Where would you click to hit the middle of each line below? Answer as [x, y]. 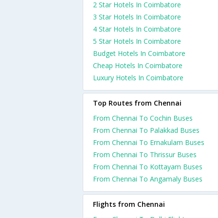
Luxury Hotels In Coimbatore [138, 78]
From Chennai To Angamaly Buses [148, 179]
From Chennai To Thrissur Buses [145, 154]
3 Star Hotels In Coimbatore [137, 17]
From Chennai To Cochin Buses [143, 118]
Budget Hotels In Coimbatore [139, 53]
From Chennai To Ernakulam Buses [149, 142]
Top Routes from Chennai [137, 103]
